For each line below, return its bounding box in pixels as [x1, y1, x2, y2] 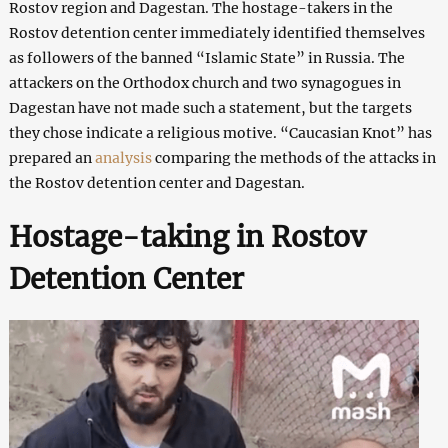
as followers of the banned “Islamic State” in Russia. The [8, 48, 405, 67]
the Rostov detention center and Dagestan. [8, 173, 305, 192]
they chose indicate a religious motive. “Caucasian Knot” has [8, 123, 432, 142]
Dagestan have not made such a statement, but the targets [8, 98, 412, 117]
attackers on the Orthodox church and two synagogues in [8, 73, 401, 92]
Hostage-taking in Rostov [8, 218, 366, 255]
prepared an [8, 148, 95, 167]
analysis [94, 148, 152, 167]
